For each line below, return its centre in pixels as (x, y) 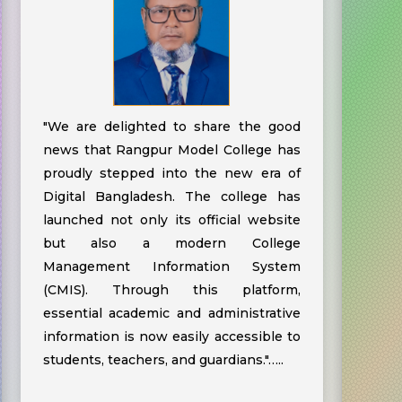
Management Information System (171, 266)
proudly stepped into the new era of (171, 173)
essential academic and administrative (171, 313)
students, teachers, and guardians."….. (163, 359)
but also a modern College (171, 243)
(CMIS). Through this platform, (171, 289)
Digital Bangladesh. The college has (171, 196)
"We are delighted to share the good (171, 126)
